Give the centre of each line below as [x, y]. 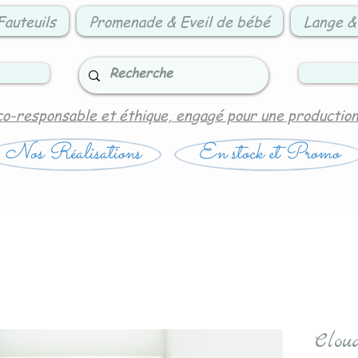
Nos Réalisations [72, 154]
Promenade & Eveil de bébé [180, 22]
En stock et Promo [269, 154]
